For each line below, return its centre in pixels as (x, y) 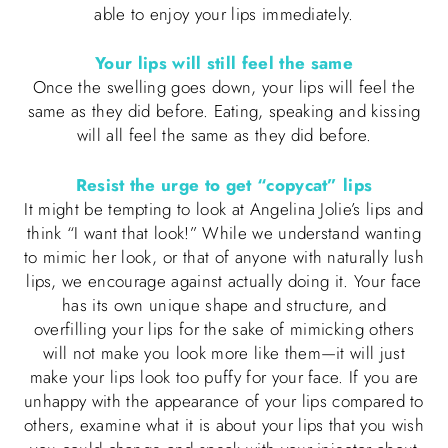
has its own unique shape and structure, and (224, 304)
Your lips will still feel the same (224, 63)
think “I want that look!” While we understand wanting (224, 232)
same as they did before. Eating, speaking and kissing (224, 111)
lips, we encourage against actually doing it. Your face (224, 280)
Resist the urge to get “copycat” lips (224, 184)
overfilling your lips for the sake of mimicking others (224, 328)
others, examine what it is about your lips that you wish (224, 424)
